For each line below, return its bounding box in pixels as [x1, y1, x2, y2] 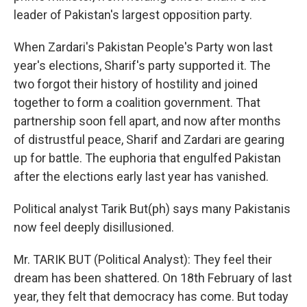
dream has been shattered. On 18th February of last [14, 271, 292, 285]
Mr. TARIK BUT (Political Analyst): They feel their [14, 252, 272, 267]
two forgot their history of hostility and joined [14, 77, 258, 91]
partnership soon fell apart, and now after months [14, 114, 281, 128]
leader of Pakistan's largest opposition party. [14, 8, 252, 22]
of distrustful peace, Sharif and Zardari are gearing [14, 132, 284, 147]
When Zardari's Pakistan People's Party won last [14, 40, 273, 54]
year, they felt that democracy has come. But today [14, 289, 288, 304]
